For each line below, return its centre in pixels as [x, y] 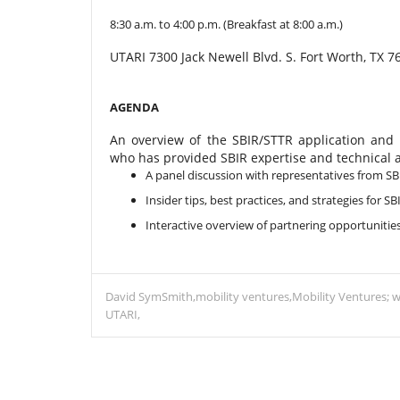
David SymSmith [149, 296]
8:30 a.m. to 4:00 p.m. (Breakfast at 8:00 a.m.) [226, 24]
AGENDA [134, 107]
